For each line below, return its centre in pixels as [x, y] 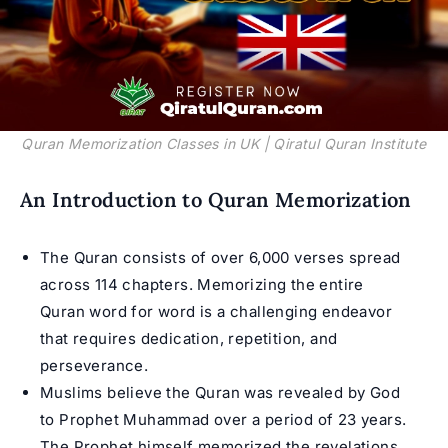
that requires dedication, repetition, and [189, 338]
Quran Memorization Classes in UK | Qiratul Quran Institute [224, 143]
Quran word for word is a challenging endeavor [216, 311]
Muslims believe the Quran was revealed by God [220, 392]
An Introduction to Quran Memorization [216, 199]
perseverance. [94, 365]
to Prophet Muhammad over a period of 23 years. [223, 419]
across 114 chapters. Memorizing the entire [202, 284]
